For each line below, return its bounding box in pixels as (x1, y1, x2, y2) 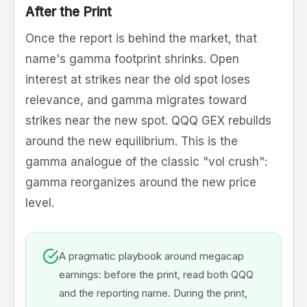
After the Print (25, 4, 112, 21)
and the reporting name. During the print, (59, 286, 247, 300)
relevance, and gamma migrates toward (25, 93, 247, 108)
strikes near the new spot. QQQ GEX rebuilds (25, 114, 271, 128)
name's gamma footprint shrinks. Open (25, 52, 239, 66)
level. (25, 196, 54, 210)
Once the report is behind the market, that (25, 32, 257, 46)
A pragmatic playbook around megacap (59, 249, 244, 263)
